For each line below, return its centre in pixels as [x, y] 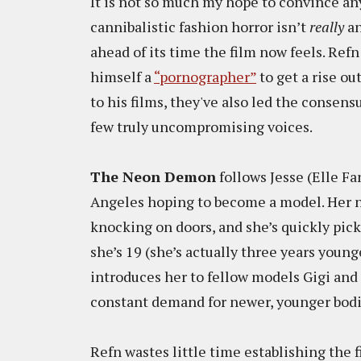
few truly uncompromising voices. [203, 127]
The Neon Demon [153, 176]
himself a [122, 77]
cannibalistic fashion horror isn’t [200, 27]
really [328, 27]
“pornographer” [205, 77]
